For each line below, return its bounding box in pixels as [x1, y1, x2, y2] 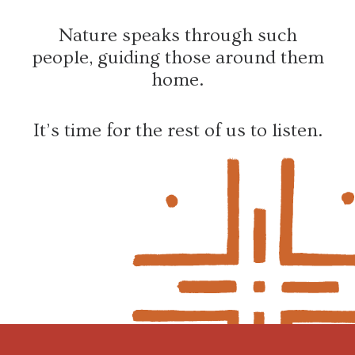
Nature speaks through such [58, 25, 297, 47]
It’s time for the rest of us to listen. [32, 120, 323, 142]
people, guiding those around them [31, 47, 324, 69]
